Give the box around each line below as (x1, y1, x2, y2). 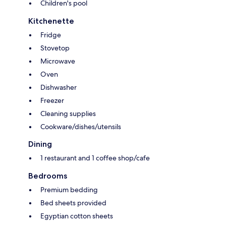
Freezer (40, 96, 64, 105)
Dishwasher (40, 83, 77, 92)
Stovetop (40, 43, 70, 53)
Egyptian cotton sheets (40, 211, 113, 221)
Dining (28, 139, 52, 149)
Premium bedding (40, 185, 98, 195)
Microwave (40, 56, 75, 66)
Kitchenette (28, 16, 74, 26)
